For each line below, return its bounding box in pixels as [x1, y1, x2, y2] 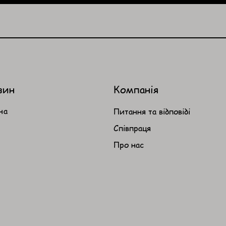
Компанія [113, 83, 158, 96]
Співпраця [113, 123, 151, 134]
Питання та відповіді [113, 106, 190, 117]
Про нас [113, 139, 144, 150]
